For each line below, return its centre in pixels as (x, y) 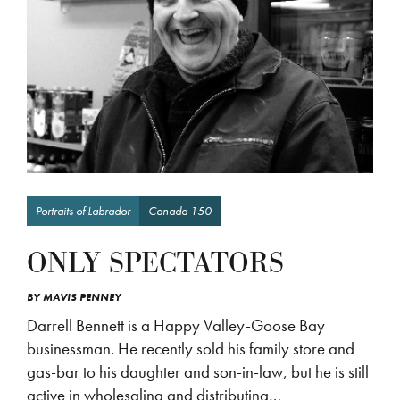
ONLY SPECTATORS (155, 263)
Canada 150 (180, 210)
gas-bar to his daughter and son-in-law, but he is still (198, 371)
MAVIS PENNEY (82, 297)
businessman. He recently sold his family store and (191, 348)
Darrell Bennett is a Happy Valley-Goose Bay (176, 325)
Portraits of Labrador (83, 210)
